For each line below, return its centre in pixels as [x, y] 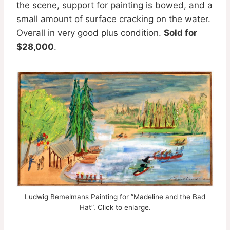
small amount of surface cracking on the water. [113, 19]
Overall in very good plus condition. [90, 33]
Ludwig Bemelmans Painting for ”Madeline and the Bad [115, 196]
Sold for [180, 33]
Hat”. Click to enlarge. [115, 207]
